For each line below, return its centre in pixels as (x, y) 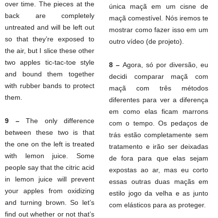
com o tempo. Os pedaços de (159, 123)
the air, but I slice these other (50, 51)
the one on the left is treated (50, 144)
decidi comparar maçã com (159, 76)
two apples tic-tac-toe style (50, 62)
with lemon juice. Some (50, 156)
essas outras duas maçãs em (159, 182)
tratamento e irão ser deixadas (159, 146)
